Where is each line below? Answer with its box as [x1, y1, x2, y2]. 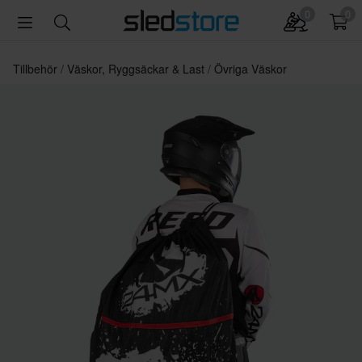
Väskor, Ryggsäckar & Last [67, 61, 208, 77]
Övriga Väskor [214, 61, 287, 77]
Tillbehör [13, 61, 61, 77]
